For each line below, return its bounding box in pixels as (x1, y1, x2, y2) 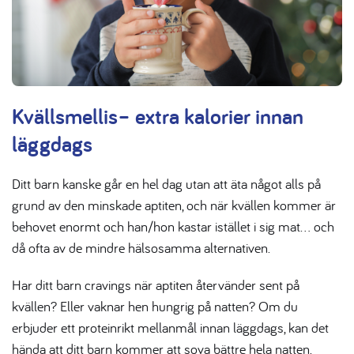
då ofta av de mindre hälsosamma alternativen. (12, 238, 270, 257)
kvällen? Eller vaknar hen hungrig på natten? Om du (12, 296, 298, 315)
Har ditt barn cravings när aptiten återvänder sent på (12, 275, 299, 294)
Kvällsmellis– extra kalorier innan (12, 100, 303, 130)
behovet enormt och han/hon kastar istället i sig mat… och (12, 217, 334, 235)
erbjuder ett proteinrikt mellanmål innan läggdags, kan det (12, 318, 329, 337)
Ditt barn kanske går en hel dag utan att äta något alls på (12, 174, 321, 193)
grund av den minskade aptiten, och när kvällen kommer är (12, 195, 336, 214)
